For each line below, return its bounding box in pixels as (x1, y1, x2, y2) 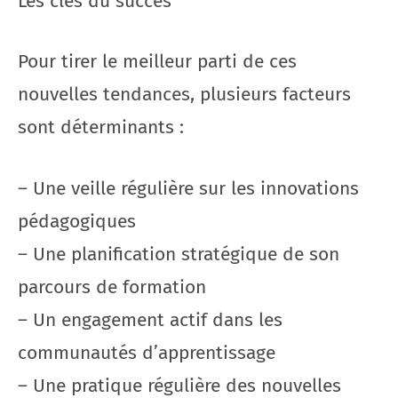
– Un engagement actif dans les (18, 307, 283, 331)
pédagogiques (18, 209, 136, 233)
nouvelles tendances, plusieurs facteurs (18, 83, 351, 106)
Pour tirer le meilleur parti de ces (18, 50, 297, 73)
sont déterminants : (18, 115, 184, 139)
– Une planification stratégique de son (18, 242, 339, 266)
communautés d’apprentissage (18, 340, 275, 364)
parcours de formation (18, 275, 206, 298)
